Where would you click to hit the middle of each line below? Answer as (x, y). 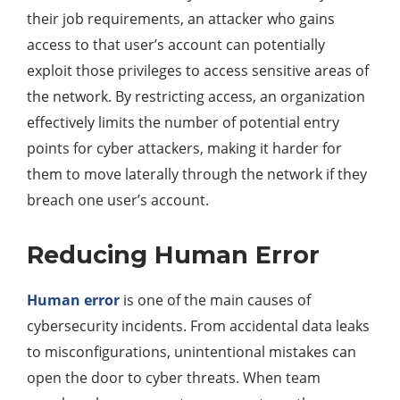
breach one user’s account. (118, 200)
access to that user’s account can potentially (176, 45)
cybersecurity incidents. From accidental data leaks (198, 326)
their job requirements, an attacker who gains (181, 19)
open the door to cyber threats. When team (174, 378)
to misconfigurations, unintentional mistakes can (192, 352)
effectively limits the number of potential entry (183, 123)
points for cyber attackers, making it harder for (184, 149)
